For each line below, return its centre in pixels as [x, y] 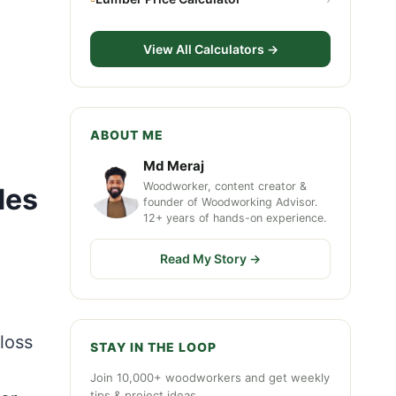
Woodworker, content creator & [225, 186]
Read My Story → [210, 259]
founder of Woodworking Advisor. [230, 202]
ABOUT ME [127, 135]
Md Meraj [174, 166]
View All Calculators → [210, 49]
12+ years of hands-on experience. [235, 218]
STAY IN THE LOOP [153, 347]
